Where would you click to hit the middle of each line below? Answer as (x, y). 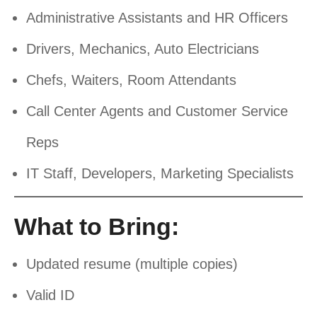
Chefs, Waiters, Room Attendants (131, 80)
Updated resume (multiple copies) (132, 264)
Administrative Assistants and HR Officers (157, 18)
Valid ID (50, 295)
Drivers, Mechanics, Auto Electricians (143, 49)
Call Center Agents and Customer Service (157, 111)
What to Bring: (97, 227)
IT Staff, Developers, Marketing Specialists (160, 174)
